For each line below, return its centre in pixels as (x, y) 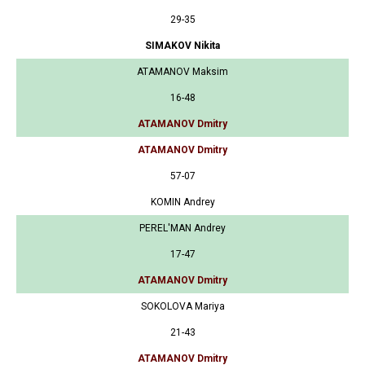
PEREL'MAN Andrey (182, 228)
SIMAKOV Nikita (182, 45)
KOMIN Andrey (182, 202)
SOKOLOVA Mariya (182, 306)
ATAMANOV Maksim (182, 71)
